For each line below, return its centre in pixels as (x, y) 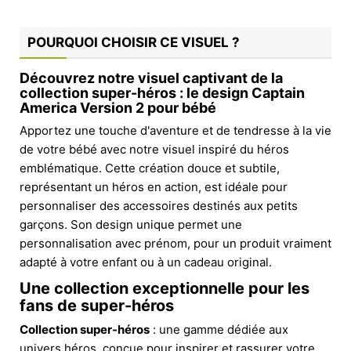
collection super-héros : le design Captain (162, 92)
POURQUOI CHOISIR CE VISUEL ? (134, 42)
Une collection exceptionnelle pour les (165, 288)
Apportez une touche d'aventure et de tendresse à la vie (175, 130)
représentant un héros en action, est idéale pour (154, 186)
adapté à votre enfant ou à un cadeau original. (146, 262)
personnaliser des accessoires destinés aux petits (159, 205)
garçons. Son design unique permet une (131, 224)
